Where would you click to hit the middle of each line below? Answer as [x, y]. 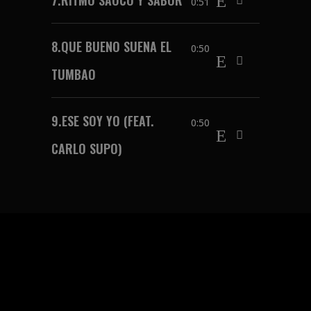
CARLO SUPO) [87, 148]
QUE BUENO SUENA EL [116, 46]
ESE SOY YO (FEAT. [108, 120]
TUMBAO [74, 74]
